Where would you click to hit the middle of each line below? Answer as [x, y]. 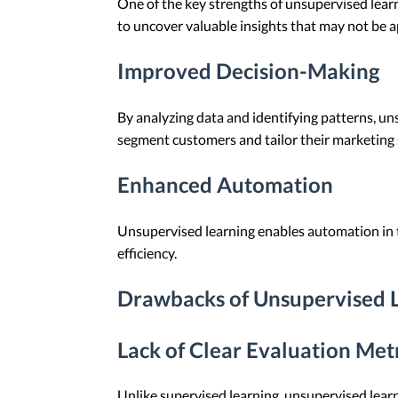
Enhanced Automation [225, 184]
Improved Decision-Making [248, 70]
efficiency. [147, 252]
